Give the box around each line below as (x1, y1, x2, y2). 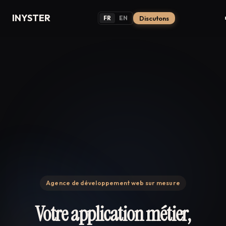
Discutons (139, 14, 169, 22)
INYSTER (12, 12, 50, 24)
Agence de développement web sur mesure (45, 179, 181, 187)
